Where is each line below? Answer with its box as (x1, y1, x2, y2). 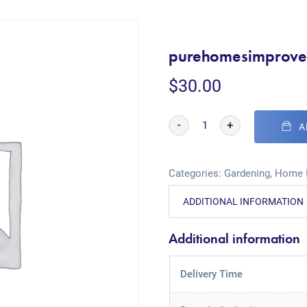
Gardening (224, 167, 271, 180)
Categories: (169, 167, 225, 180)
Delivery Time (180, 268, 243, 280)
